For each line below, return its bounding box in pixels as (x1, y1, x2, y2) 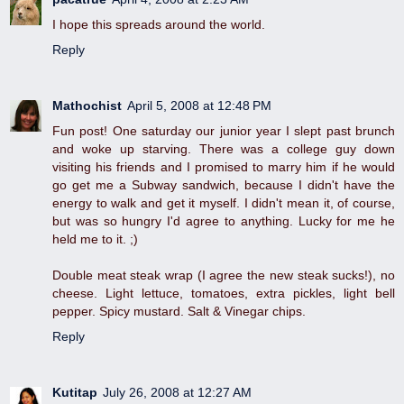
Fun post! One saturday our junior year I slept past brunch (52, 124, 395, 139)
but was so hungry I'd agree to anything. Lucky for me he (52, 214, 395, 229)
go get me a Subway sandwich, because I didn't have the (52, 178, 395, 193)
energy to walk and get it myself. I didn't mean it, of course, (52, 196, 395, 211)
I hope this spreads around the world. (52, 17, 265, 32)
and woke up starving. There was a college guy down (52, 142, 395, 157)
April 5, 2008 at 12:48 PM (127, 98, 271, 114)
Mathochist (52, 98, 122, 114)
